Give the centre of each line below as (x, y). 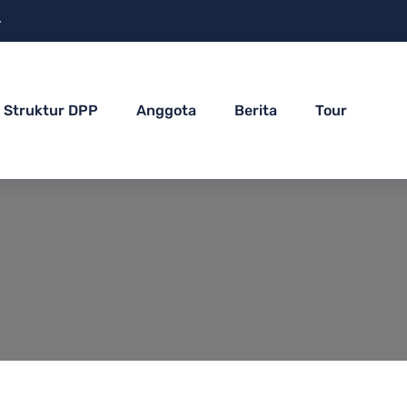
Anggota (167, 110)
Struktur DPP (51, 110)
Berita (256, 110)
